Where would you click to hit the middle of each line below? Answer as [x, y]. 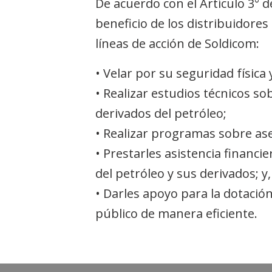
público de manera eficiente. [176, 213]
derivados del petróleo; [161, 113]
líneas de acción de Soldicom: [177, 43]
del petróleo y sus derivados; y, [183, 173]
